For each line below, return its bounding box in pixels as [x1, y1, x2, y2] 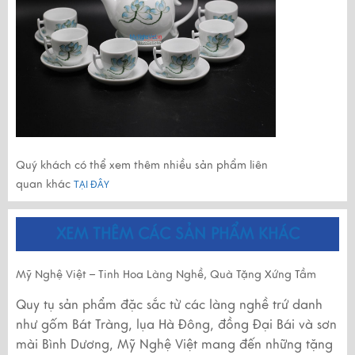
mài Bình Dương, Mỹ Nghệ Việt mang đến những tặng [16, 337, 333, 353]
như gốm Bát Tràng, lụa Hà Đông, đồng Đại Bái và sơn [16, 317, 337, 333]
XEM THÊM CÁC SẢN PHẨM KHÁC [55, 224, 300, 244]
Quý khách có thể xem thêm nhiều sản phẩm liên [16, 158, 268, 172]
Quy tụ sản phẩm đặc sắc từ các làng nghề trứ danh [16, 297, 323, 313]
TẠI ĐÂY [74, 177, 109, 191]
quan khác [16, 177, 74, 191]
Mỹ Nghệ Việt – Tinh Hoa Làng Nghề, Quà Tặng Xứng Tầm [16, 268, 316, 281]
